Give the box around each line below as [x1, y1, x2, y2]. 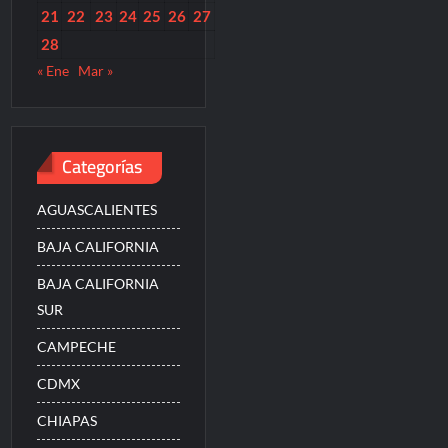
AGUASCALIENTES [37, 201, 158, 219]
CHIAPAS [37, 412, 98, 430]
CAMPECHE [37, 338, 117, 356]
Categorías [62, 149, 143, 183]
